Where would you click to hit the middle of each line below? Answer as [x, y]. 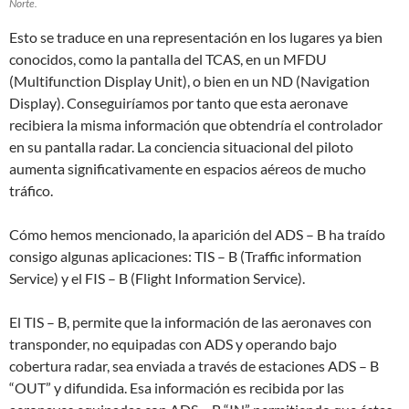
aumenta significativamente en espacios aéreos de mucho [188, 169]
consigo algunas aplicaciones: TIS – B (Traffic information [185, 257]
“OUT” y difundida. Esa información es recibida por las [177, 388]
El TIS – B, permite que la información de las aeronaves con [190, 322]
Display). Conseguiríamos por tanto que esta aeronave [178, 103]
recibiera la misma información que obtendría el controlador [196, 125]
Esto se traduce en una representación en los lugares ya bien [196, 37]
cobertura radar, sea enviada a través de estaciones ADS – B [194, 366]
